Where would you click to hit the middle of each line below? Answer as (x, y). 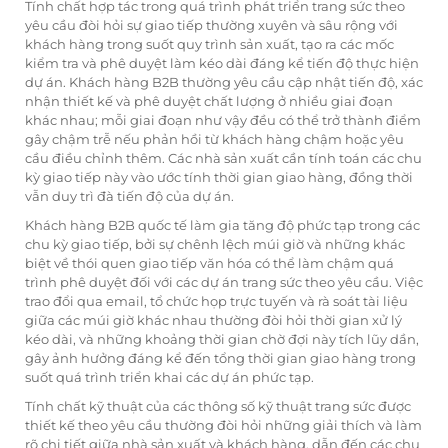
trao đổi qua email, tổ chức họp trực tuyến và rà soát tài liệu (216, 301)
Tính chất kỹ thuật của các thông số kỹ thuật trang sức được (218, 406)
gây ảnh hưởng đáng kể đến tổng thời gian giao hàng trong (220, 358)
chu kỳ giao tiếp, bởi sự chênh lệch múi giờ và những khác (215, 244)
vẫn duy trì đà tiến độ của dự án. (129, 196)
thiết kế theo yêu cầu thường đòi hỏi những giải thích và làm (223, 425)
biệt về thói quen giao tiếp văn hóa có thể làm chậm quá (209, 263)
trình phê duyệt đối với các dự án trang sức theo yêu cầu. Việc (224, 282)
